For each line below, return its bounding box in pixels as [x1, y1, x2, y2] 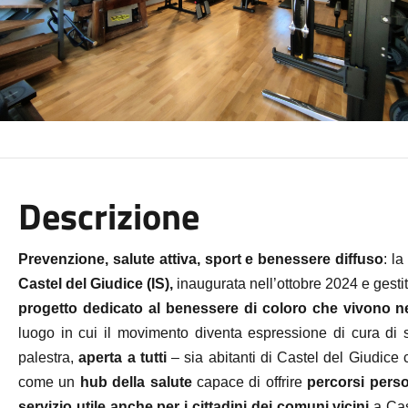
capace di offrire [197, 374, 308, 390]
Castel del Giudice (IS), [17, 276, 174, 291]
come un [17, 374, 80, 390]
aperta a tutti [78, 350, 167, 365]
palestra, [17, 350, 79, 365]
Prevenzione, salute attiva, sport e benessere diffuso [17, 251, 384, 267]
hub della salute [79, 374, 192, 390]
